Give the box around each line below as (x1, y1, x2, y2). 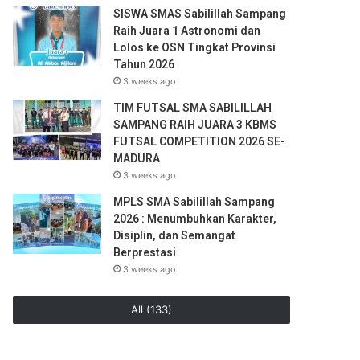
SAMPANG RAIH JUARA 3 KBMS (113, 118, 277, 131)
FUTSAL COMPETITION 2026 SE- (113, 135, 286, 148)
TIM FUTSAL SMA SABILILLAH (113, 101, 272, 114)
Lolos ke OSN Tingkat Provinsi (113, 41, 276, 54)
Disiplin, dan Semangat (113, 229, 236, 242)
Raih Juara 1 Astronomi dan (113, 24, 261, 37)
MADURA (113, 152, 161, 165)
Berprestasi (113, 246, 177, 259)
